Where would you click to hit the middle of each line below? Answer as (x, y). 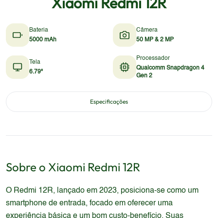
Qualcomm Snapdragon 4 (170, 68)
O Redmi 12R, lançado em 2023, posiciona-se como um (102, 191)
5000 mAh (43, 40)
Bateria (39, 30)
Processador (153, 58)
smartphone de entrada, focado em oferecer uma (89, 203)
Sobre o (27, 167)
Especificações (109, 101)
